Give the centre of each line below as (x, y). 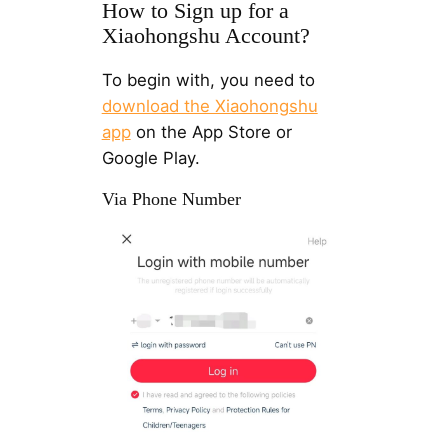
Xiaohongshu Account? (205, 35)
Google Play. (150, 157)
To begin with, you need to (208, 79)
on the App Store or (211, 131)
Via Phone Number (171, 198)
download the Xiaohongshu (209, 105)
